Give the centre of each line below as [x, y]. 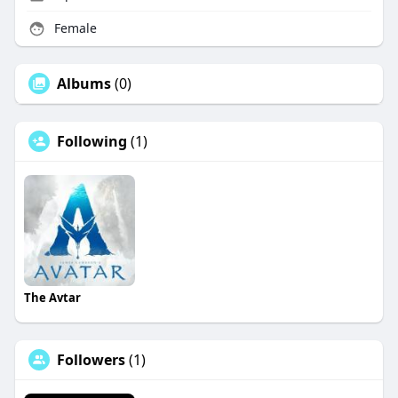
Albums [84, 84]
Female [73, 28]
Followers [91, 360]
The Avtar [52, 298]
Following [92, 142]
